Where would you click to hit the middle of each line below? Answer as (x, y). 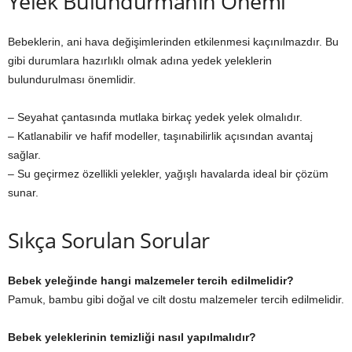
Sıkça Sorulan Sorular (109, 240)
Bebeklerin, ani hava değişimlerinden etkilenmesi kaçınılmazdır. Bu (173, 42)
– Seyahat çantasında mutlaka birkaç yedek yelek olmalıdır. (155, 117)
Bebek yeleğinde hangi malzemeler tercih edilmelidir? (151, 280)
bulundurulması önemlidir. (72, 79)
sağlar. (24, 155)
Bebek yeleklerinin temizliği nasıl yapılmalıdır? (132, 337)
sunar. (23, 192)
